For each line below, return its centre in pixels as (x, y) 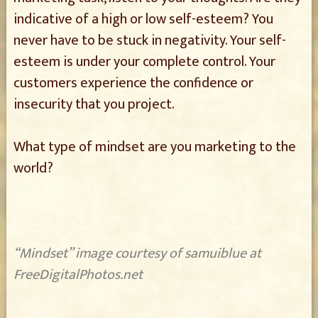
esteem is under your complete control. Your (144, 62)
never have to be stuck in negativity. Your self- (149, 40)
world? (33, 168)
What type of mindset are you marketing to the (154, 147)
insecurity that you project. (94, 104)
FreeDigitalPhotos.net (78, 275)
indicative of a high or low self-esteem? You (143, 19)
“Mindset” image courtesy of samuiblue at (137, 253)
